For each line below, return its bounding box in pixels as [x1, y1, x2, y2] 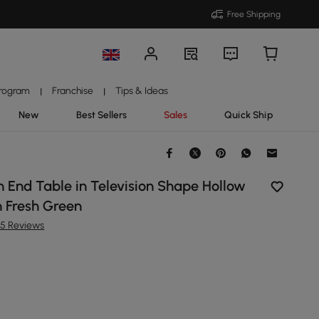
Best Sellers [75, 109, 127, 120]
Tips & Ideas [115, 85, 169, 96]
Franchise [51, 85, 93, 96]
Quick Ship [224, 109, 273, 120]
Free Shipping [227, 9, 281, 19]
